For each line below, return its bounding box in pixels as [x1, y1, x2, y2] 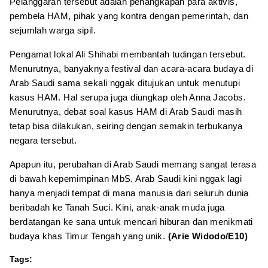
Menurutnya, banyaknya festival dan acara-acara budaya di [10, 63, 253, 74]
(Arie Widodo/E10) [167, 230, 248, 241]
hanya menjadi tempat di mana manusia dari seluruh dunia [10, 187, 249, 198]
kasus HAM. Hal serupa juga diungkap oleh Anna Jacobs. [10, 92, 246, 102]
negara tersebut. [10, 135, 77, 145]
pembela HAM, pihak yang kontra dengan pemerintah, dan [10, 10, 248, 21]
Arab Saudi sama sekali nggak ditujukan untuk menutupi [10, 77, 240, 88]
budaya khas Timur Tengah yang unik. [10, 230, 168, 241]
